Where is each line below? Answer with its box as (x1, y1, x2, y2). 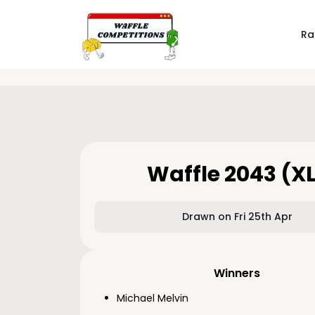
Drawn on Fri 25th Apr (181, 210, 292, 224)
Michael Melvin (117, 291, 188, 305)
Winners (214, 265, 261, 281)
